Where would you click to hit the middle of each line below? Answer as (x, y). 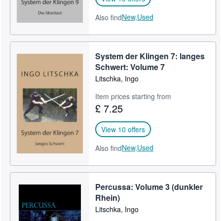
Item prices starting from (133, 96)
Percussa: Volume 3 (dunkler (149, 186)
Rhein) (108, 197)
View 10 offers (123, 129)
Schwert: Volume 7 (130, 67)
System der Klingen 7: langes (150, 56)
